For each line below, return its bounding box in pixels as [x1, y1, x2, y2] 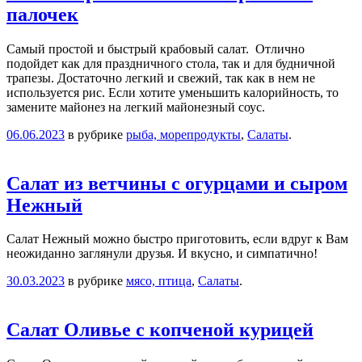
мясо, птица [126, 274, 192, 288]
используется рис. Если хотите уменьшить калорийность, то [6, 85, 339, 99]
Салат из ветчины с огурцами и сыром [6, 172, 347, 194]
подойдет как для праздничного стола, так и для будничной [6, 56, 335, 70]
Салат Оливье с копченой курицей [6, 319, 314, 341]
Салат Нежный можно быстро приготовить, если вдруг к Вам [6, 232, 348, 246]
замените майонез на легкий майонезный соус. [6, 99, 265, 114]
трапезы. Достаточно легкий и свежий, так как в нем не [6, 70, 315, 85]
